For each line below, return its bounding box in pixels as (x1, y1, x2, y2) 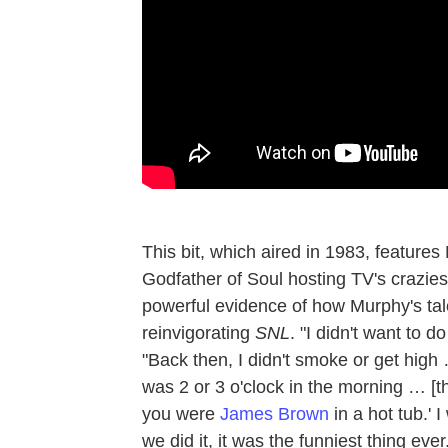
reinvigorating (142, 322, 255, 343)
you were (142, 403, 220, 424)
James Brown (220, 403, 329, 424)
